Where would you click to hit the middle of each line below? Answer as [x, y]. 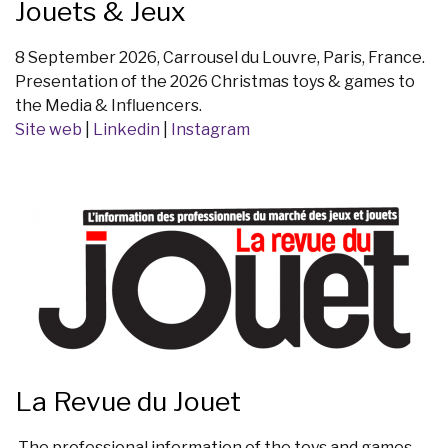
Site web [48, 130]
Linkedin [126, 130]
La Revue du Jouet [128, 402]
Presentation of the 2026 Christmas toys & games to [215, 82]
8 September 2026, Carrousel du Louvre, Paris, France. [220, 58]
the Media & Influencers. [110, 106]
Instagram [212, 130]
